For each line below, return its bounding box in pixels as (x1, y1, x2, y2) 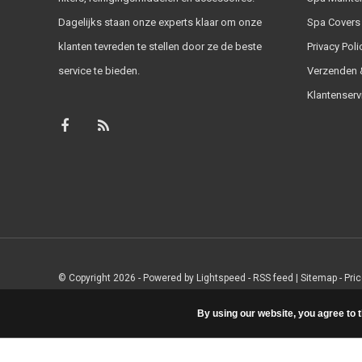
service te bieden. (58, 64, 140, 77)
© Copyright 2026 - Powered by (58, 271, 196, 284)
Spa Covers (306, 15, 360, 28)
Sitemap (301, 271, 337, 284)
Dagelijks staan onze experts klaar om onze (58, 15, 262, 28)
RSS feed (253, 271, 293, 284)
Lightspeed (196, 271, 246, 284)
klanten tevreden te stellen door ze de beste (58, 40, 262, 53)
